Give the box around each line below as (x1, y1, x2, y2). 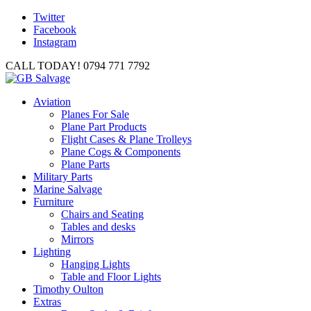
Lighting (33, 246, 71, 258)
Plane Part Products (61, 121, 146, 133)
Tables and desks (61, 221, 135, 233)
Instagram (33, 36, 76, 48)
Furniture (33, 196, 74, 208)
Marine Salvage (33, 183, 102, 195)
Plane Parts (61, 158, 110, 170)
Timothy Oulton (33, 283, 103, 295)
